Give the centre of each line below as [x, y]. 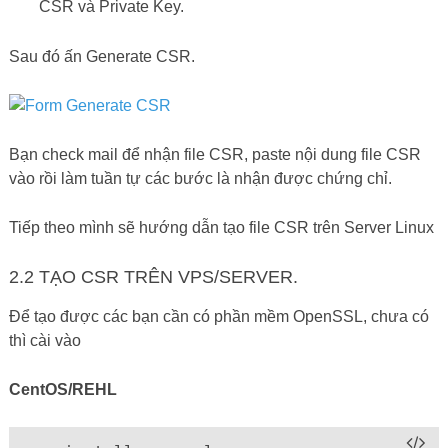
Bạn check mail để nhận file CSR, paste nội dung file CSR [214, 154]
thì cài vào [44, 340]
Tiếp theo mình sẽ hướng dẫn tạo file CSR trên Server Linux [221, 227]
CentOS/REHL [62, 389]
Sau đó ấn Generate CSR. [101, 56]
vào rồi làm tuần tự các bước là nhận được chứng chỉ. [200, 178]
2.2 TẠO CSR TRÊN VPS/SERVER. [153, 276]
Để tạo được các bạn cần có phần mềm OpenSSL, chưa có [218, 316]
